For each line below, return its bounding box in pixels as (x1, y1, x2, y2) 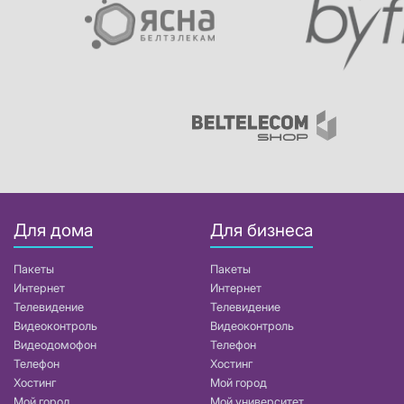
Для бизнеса (210, 218, 314, 241)
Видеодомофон (14, 338, 96, 353)
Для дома (14, 218, 93, 241)
